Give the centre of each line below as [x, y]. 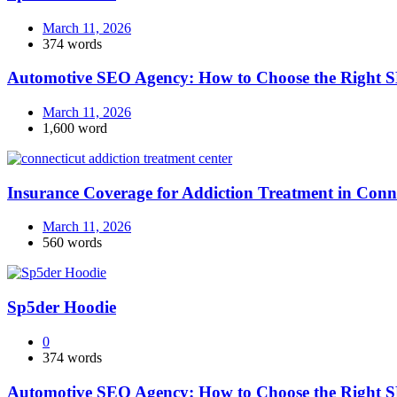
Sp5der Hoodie [62, 307]
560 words [72, 243]
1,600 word [75, 128]
